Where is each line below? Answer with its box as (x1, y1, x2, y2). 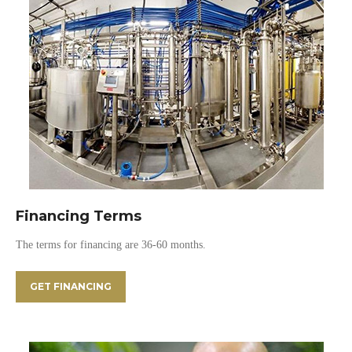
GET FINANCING (30, 280, 112, 292)
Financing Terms (16, 207, 141, 225)
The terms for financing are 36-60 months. (16, 239, 206, 251)
